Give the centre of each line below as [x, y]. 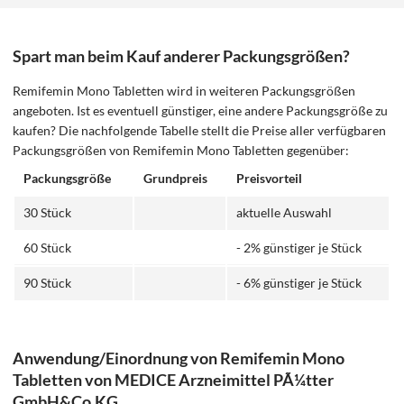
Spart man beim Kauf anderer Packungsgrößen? [182, 56]
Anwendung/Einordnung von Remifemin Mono [179, 358]
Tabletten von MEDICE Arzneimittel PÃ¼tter [174, 379]
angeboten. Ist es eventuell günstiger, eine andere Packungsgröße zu [201, 110]
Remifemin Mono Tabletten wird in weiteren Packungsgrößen [184, 90]
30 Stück [48, 212]
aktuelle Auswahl [285, 212]
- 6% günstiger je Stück [299, 282]
